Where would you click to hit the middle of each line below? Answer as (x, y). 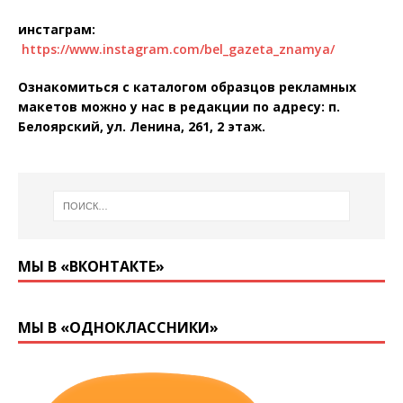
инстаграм (55, 29)
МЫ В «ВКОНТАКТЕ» (91, 267)
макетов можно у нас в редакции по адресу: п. (179, 106)
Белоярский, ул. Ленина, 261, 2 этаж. (142, 126)
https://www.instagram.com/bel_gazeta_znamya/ (178, 49)
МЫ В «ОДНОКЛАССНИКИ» (118, 328)
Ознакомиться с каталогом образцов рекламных (187, 86)
